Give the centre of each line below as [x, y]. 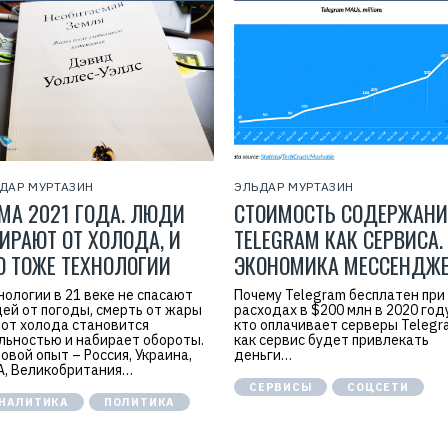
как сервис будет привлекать [331, 340]
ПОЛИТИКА [139, 402]
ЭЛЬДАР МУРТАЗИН [294, 186]
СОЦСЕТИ [378, 387]
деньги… [263, 355]
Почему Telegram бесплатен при [339, 295]
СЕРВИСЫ [281, 387]
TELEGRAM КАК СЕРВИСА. [338, 239]
